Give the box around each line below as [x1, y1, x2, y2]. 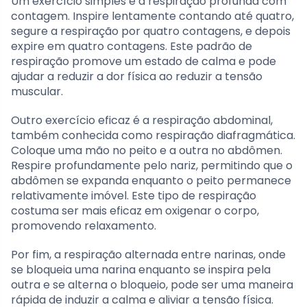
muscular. [11, 84, 63, 100]
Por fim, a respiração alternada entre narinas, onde [11, 247, 286, 263]
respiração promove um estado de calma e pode [11, 53, 276, 70]
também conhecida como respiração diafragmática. [11, 127, 295, 144]
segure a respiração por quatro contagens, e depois [11, 23, 291, 40]
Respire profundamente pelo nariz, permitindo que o [11, 158, 293, 174]
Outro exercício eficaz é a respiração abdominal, [11, 112, 273, 129]
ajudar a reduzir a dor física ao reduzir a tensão [11, 69, 262, 85]
